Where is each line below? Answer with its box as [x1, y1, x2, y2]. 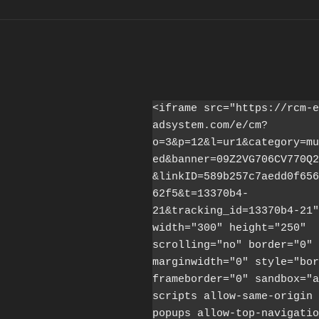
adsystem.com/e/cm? [152, 120, 268, 132]
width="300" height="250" [152, 222, 306, 235]
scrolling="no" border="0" [152, 239, 313, 252]
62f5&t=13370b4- [152, 188, 249, 201]
